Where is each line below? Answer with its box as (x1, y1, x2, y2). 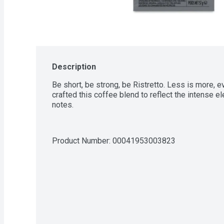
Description (52, 62, 96, 71)
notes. (52, 100, 73, 109)
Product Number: (52, 136, 112, 145)
